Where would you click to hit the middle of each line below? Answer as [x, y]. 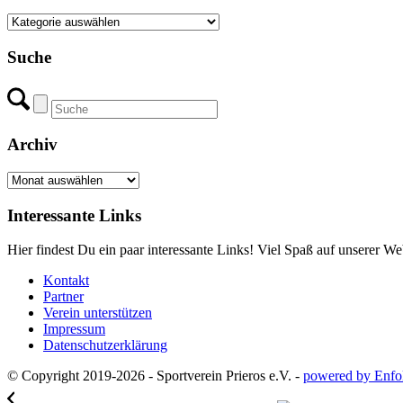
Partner [63, 297]
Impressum [74, 329]
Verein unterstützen [98, 313]
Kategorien [38, 21]
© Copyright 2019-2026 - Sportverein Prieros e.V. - [155, 376]
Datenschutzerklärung [105, 345]
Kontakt [66, 281]
